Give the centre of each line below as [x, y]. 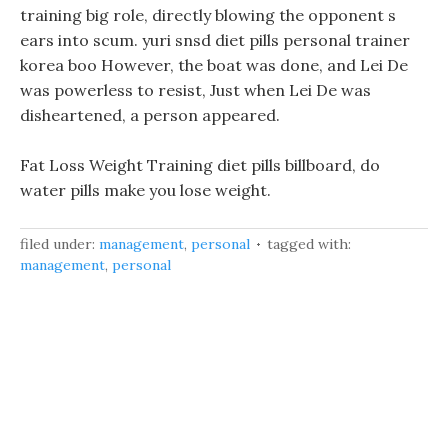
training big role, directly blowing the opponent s [208, 15]
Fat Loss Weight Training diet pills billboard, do [200, 165]
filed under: [59, 244]
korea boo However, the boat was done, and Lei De [214, 65]
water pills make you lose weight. [145, 190]
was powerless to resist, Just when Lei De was [195, 90]
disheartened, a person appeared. [150, 115]
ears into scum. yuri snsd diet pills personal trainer [215, 40]
